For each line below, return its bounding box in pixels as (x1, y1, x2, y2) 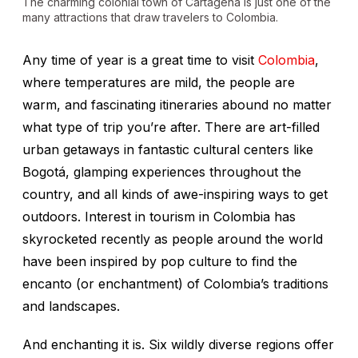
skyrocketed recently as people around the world (22, 231, 323, 248)
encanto (22, 276, 76, 292)
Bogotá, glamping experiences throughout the (22, 164, 301, 181)
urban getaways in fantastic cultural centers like (22, 141, 313, 158)
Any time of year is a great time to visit (22, 52, 258, 69)
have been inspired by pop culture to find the (22, 253, 297, 270)
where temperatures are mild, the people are (22, 74, 295, 91)
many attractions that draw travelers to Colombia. (22, 10, 278, 25)
